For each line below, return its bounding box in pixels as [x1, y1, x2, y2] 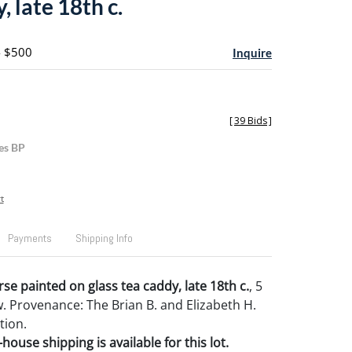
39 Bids [234, 114, 267, 127]
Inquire [233, 46, 272, 60]
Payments [7, 231, 52, 245]
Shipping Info [75, 231, 133, 245]
